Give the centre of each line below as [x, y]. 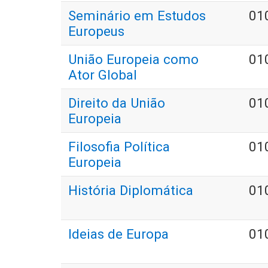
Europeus [96, 31]
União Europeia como [133, 60]
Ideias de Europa [118, 234]
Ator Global [103, 75]
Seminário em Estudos [137, 16]
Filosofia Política [119, 147]
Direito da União [117, 103]
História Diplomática [131, 191]
